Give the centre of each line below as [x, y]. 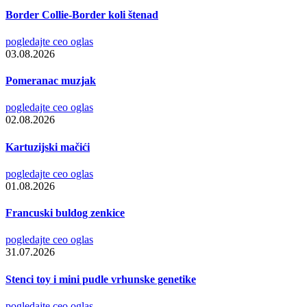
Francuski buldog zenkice [65, 213]
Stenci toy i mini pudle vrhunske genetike [101, 279]
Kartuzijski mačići [48, 147]
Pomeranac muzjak [51, 81]
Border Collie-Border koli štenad [82, 14]
